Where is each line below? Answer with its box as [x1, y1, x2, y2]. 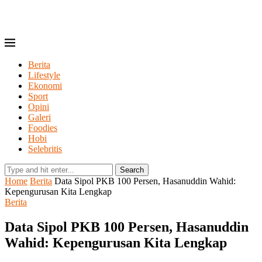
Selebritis [28, 144, 62, 154]
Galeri [28, 112, 51, 122]
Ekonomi [28, 81, 62, 91]
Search [120, 166, 144, 174]
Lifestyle [28, 70, 60, 80]
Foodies [28, 123, 57, 133]
